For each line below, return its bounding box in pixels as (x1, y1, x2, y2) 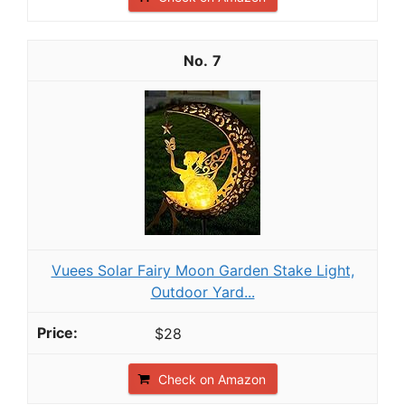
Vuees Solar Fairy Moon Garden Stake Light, (51, 260, 354, 279)
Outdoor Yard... (150, 282, 255, 301)
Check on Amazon (157, 372, 266, 388)
